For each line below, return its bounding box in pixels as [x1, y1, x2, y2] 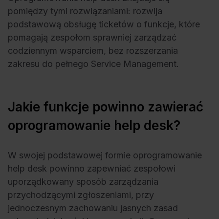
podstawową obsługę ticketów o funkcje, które [8, 19, 200, 30]
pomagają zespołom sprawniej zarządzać [8, 32, 176, 43]
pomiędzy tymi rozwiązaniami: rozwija [8, 6, 162, 17]
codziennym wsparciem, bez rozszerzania [8, 45, 178, 56]
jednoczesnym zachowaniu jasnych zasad [8, 203, 178, 214]
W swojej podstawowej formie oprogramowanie [8, 150, 202, 161]
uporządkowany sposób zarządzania [8, 176, 158, 187]
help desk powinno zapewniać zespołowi [8, 163, 175, 174]
